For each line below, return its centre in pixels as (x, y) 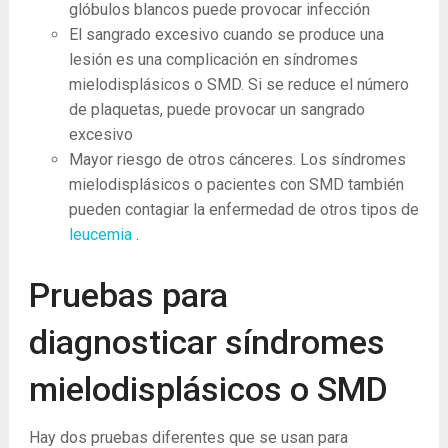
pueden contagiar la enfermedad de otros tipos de (243, 210)
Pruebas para (128, 295)
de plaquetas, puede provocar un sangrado (216, 110)
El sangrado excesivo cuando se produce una (226, 35)
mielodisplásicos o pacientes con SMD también (236, 185)
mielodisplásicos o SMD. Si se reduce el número (238, 85)
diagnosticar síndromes (206, 342)
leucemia (102, 235)
